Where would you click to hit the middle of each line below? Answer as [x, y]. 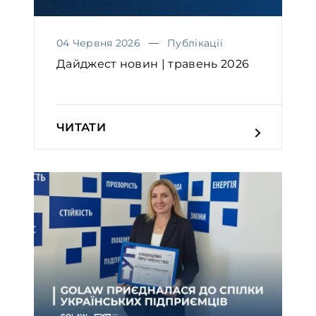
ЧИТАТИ [81, 127]
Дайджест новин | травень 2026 [153, 63]
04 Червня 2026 [98, 43]
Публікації [195, 43]
